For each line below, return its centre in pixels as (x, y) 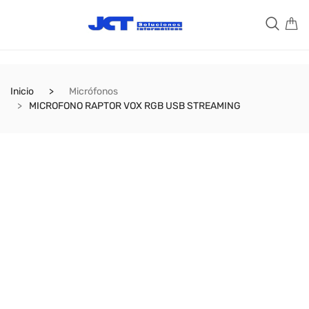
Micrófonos (93, 91)
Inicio (22, 91)
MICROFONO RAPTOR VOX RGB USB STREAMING (135, 106)
